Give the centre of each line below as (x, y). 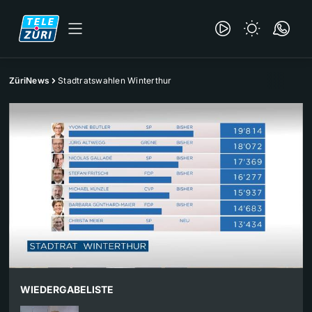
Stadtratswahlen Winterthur (115, 80)
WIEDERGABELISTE (67, 290)
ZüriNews (29, 80)
